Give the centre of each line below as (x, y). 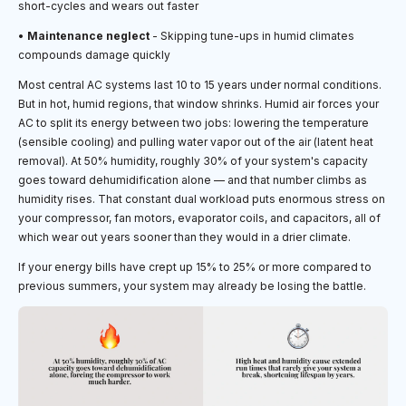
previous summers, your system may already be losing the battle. (192, 285)
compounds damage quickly (94, 54)
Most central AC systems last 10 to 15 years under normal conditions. (200, 84)
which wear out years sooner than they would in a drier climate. (184, 237)
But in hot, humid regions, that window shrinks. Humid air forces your (198, 103)
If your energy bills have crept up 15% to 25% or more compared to (195, 266)
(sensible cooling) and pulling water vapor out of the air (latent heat (196, 141)
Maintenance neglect (88, 35)
